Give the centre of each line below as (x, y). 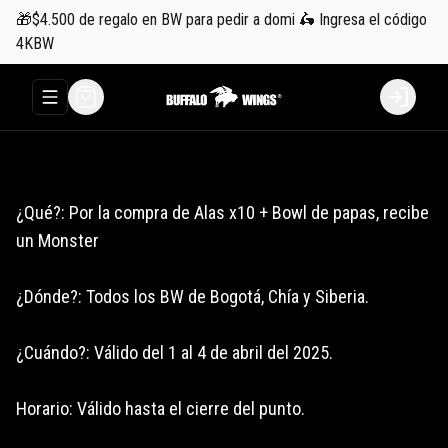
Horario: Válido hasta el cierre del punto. (160, 408)
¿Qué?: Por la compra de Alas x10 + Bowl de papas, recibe (222, 212)
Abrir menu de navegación (122, 105)
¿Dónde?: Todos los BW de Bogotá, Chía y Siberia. (192, 296)
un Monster (57, 240)
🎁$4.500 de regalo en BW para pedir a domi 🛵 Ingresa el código (221, 19)
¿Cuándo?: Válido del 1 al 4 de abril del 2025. (174, 352)
